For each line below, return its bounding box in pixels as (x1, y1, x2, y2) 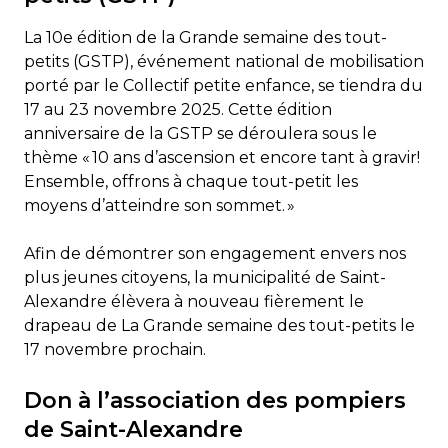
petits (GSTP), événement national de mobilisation (24, 51, 424, 71)
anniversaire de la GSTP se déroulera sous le (24, 123, 377, 143)
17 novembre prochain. (24, 339, 206, 359)
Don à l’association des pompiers (24, 386, 406, 414)
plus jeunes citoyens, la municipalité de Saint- (24, 267, 386, 287)
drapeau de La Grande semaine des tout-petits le (24, 315, 415, 335)
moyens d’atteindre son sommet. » (24, 195, 295, 215)
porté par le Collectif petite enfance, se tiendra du (24, 75, 423, 95)
